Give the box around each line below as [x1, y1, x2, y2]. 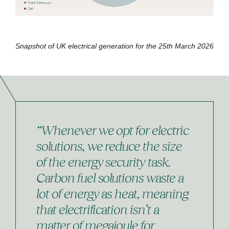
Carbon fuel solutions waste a [36, 169, 184, 186]
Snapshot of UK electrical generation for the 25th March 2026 [15, 41, 214, 50]
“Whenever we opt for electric [36, 121, 189, 138]
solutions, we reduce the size [36, 137, 182, 154]
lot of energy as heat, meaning [36, 185, 189, 201]
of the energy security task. [36, 153, 171, 170]
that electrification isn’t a [36, 200, 159, 217]
